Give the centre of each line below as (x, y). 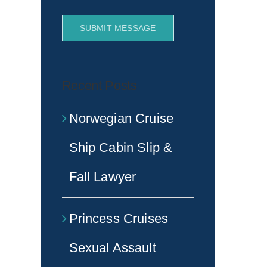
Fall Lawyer (103, 176)
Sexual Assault (112, 247)
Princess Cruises (118, 218)
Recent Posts (99, 85)
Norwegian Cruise (121, 118)
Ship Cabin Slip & (121, 147)
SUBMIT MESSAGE (118, 28)
